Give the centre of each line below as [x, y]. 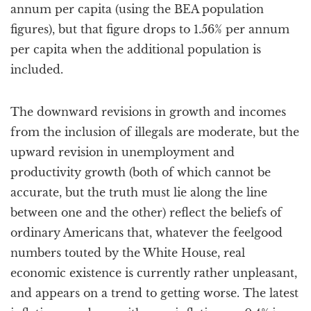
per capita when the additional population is [136, 49]
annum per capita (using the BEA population [137, 9]
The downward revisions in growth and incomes [148, 112]
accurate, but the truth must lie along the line [139, 192]
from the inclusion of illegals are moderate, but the [155, 132]
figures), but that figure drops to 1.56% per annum [150, 29]
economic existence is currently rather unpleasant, [154, 273]
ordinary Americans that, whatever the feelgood [146, 233]
